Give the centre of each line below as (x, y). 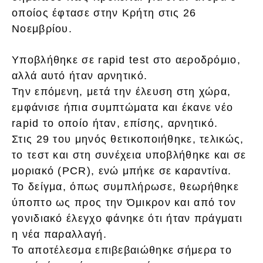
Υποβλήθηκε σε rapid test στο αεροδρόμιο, (126, 60)
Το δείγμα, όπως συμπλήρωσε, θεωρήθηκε (126, 187)
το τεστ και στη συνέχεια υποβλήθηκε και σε (129, 155)
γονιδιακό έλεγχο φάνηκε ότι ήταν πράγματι (127, 219)
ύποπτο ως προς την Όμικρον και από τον (124, 203)
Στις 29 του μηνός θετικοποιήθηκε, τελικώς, (128, 139)
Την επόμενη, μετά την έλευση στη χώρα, (122, 92)
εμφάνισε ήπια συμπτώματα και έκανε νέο (123, 108)
